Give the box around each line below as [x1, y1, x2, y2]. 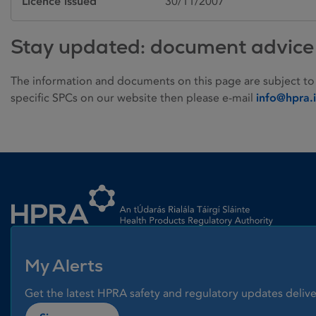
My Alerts [25, 254, 103, 276]
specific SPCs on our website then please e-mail [11, 90, 256, 104]
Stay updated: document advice [11, 33, 314, 59]
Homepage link [10, 174, 88, 188]
